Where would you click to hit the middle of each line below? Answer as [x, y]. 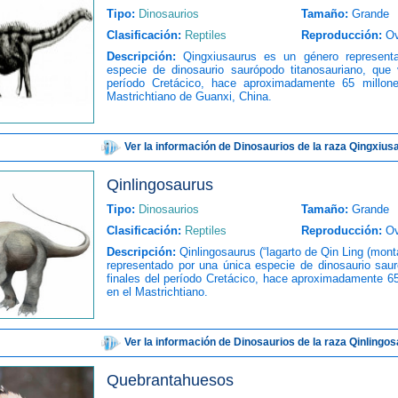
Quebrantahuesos [170, 380]
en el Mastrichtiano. [157, 292]
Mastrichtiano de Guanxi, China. [189, 96]
